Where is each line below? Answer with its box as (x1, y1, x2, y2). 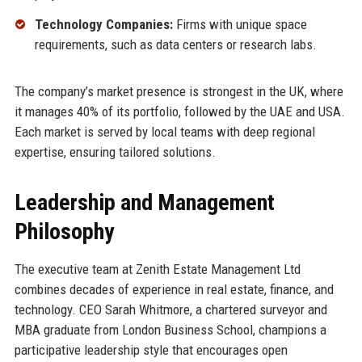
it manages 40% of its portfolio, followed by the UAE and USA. (14, 103, 345, 120)
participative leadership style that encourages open (14, 342, 288, 359)
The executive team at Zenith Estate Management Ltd (14, 261, 301, 278)
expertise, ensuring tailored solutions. (14, 144, 216, 161)
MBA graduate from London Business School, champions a (14, 322, 326, 339)
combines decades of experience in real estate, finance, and (14, 281, 334, 298)
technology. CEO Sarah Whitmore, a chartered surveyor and (14, 301, 327, 318)
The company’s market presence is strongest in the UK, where (14, 83, 343, 100)
